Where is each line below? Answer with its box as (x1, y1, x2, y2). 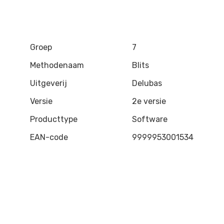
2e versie (132, 96, 166, 106)
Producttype (30, 114, 77, 124)
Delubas (132, 78, 162, 88)
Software (132, 114, 167, 124)
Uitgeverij (30, 78, 67, 88)
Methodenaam (30, 60, 84, 70)
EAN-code (30, 132, 68, 142)
